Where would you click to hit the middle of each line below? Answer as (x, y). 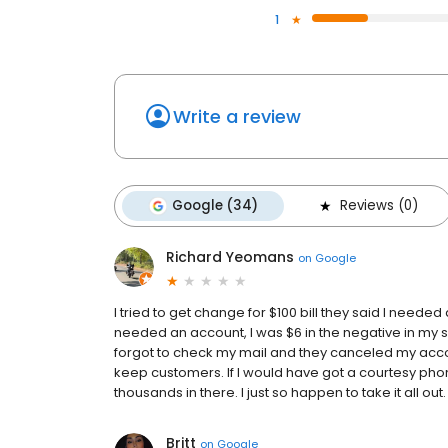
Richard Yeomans (230, 257)
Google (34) (215, 206)
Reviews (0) (379, 206)
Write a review (237, 117)
